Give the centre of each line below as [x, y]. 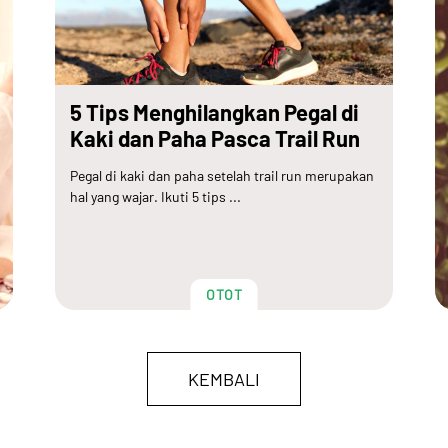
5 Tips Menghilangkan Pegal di [214, 112]
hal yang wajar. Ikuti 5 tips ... [155, 197]
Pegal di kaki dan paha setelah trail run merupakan [222, 176]
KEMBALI [224, 379]
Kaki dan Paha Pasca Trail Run [215, 138]
